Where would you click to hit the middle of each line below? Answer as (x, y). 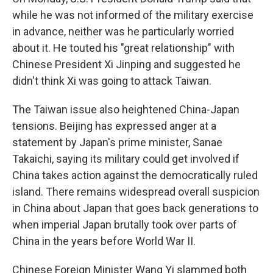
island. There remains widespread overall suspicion (136, 192)
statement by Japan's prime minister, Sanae (117, 142)
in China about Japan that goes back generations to (135, 208)
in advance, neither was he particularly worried (123, 31)
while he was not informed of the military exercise (133, 15)
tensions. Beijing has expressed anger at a (114, 126)
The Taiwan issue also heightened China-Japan (126, 109)
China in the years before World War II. (104, 241)
